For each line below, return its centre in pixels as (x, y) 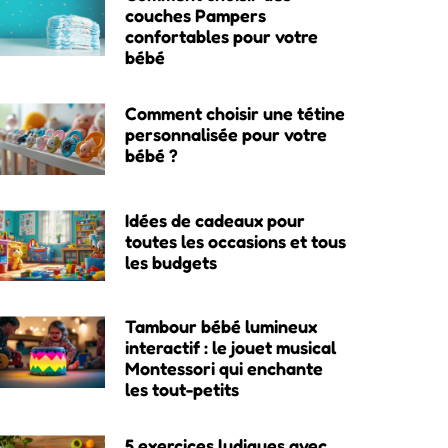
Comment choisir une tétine (234, 113)
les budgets (170, 261)
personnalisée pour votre (225, 134)
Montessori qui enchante (223, 368)
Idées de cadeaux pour (214, 219)
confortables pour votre (221, 36)
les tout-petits (181, 389)
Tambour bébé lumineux (220, 326)
